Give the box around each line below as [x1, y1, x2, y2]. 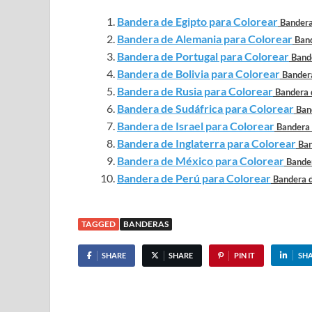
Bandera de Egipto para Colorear [117, 15, 278, 29]
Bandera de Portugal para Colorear [117, 49, 289, 63]
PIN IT [233, 251, 255, 260]
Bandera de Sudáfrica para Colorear [117, 102, 294, 116]
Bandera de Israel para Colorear [117, 119, 274, 133]
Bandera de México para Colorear [117, 154, 284, 168]
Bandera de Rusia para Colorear [117, 84, 273, 98]
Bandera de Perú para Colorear [117, 171, 271, 185]
